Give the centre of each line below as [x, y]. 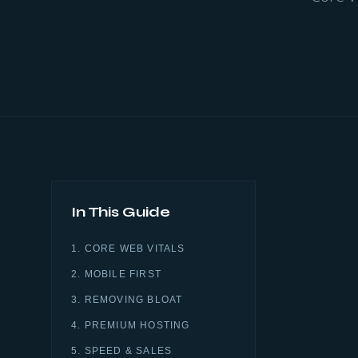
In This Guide [121, 212]
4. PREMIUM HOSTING [131, 325]
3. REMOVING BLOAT [127, 300]
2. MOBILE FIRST [116, 274]
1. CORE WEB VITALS [128, 249]
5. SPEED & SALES [122, 351]
